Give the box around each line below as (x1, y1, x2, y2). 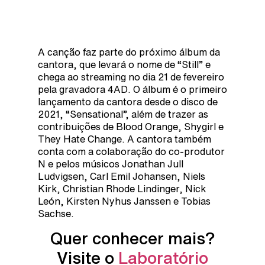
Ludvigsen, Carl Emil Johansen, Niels (38, 171, 205, 181)
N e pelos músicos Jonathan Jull (38, 159, 183, 169)
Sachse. (38, 208, 74, 218)
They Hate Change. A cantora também (38, 134, 211, 144)
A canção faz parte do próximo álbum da (38, 47, 220, 57)
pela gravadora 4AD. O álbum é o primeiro (38, 84, 227, 94)
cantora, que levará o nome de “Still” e (38, 59, 211, 69)
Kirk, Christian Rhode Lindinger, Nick (38, 183, 206, 193)
